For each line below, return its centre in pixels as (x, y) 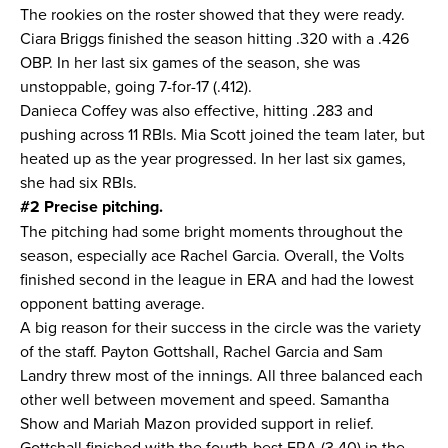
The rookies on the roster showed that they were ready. (212, 14)
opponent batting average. (114, 303)
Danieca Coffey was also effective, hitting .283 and (196, 110)
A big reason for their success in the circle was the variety (220, 327)
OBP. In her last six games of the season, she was (190, 62)
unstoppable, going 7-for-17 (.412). (138, 86)
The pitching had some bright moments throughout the (211, 231)
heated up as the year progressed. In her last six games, (213, 158)
